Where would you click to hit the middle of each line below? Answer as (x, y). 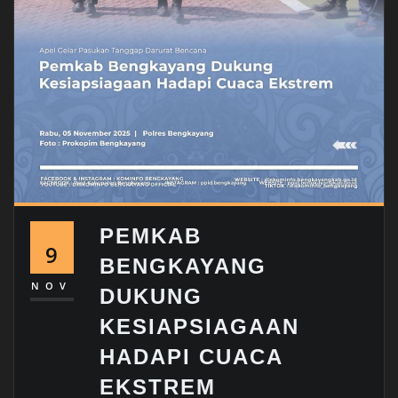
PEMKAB (151, 236)
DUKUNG (151, 297)
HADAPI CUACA (191, 357)
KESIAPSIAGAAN (200, 327)
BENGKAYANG (183, 267)
